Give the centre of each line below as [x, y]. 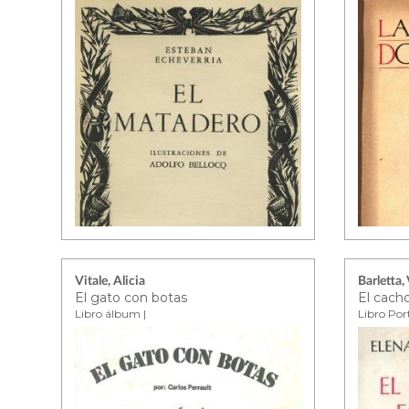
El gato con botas [131, 298]
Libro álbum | [111, 314]
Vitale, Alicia [110, 281]
